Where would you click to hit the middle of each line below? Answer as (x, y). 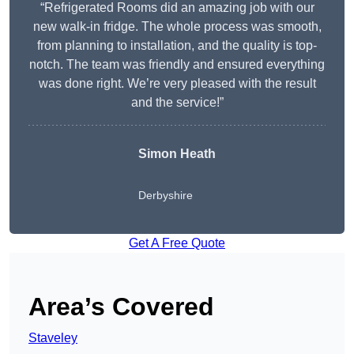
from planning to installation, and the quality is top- (177, 46)
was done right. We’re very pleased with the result (177, 84)
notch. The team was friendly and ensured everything (177, 65)
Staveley (53, 338)
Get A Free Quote (177, 243)
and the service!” (177, 103)
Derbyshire (166, 196)
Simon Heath (177, 154)
